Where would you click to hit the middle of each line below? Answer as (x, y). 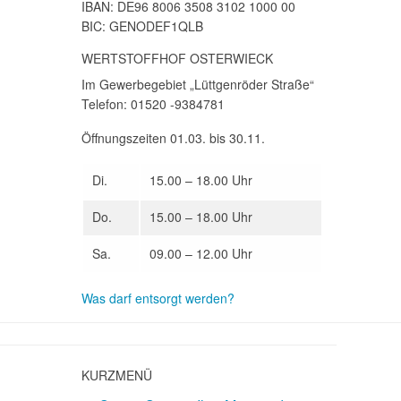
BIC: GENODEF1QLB (142, 26)
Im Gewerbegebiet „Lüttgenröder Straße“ (198, 85)
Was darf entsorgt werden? (158, 299)
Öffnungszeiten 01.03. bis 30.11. (173, 138)
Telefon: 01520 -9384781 (153, 104)
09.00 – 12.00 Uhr (201, 254)
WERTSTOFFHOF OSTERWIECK (177, 59)
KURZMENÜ (117, 375)
